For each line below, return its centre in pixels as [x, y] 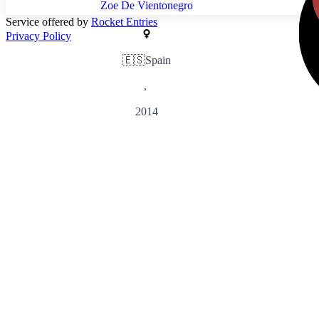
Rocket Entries [124, 22]
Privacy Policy [38, 36]
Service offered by [48, 22]
